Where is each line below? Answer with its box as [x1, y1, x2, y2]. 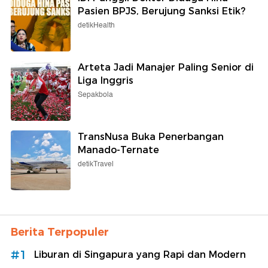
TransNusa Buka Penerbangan [78, 131, 224, 143]
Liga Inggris [78, 75, 133, 87]
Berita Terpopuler [11, 226, 109, 239]
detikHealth [78, 20, 115, 32]
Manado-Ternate [78, 144, 159, 156]
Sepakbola [78, 89, 113, 101]
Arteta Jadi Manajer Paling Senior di [78, 62, 254, 74]
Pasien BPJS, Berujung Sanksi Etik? [78, 5, 245, 17]
